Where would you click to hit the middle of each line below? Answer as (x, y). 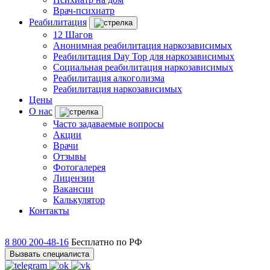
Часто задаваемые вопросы (108, 124)
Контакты (49, 211)
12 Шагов (73, 35)
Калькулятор (79, 200)
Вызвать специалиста (49, 254)
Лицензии (74, 178)
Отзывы (70, 156)
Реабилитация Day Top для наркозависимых (144, 56)
